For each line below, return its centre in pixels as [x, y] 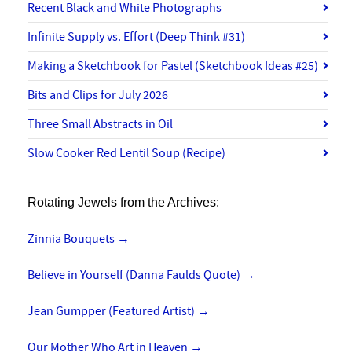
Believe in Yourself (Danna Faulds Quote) [135, 275]
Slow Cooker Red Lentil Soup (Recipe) [126, 153]
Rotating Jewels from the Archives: [123, 202]
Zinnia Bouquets [72, 239]
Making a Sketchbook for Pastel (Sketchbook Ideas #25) [173, 66]
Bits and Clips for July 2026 [98, 95]
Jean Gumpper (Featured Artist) [112, 311]
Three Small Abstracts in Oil [100, 124]
